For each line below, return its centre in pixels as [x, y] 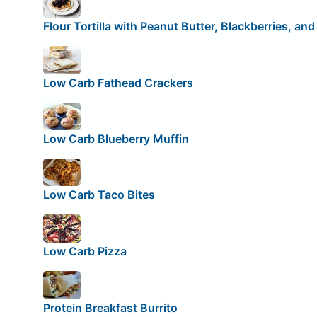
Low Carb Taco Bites [99, 195]
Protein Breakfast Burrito [110, 307]
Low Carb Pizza [85, 251]
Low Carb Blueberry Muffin [116, 139]
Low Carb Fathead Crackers [118, 82]
